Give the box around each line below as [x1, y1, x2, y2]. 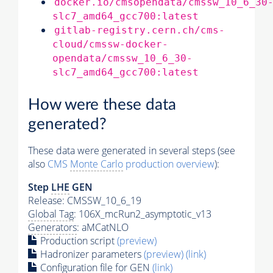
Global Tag [28, 207, 74, 221]
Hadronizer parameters [38, 247, 144, 261]
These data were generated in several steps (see [28, 143, 235, 157]
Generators [28, 220, 77, 234]
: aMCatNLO [77, 220, 129, 234]
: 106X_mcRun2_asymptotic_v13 [74, 207, 211, 221]
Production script [38, 233, 117, 247]
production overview [123, 157, 214, 171]
